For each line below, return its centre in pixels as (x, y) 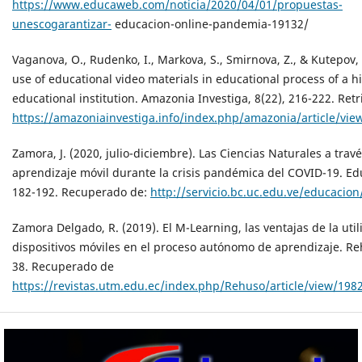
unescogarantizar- (62, 23)
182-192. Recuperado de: (81, 192)
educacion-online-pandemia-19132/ (210, 23)
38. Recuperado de (63, 266)
